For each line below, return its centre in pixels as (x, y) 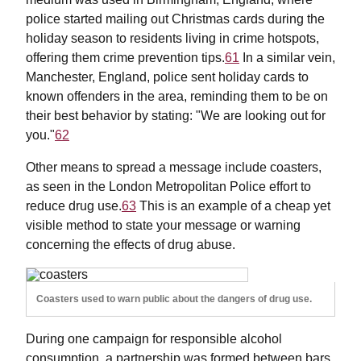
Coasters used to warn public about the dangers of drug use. (174, 299)
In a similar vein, (287, 58)
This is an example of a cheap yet (233, 206)
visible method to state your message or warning (163, 226)
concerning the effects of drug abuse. (131, 245)
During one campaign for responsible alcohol (154, 339)
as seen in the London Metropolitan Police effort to (168, 187)
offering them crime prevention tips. (125, 58)
